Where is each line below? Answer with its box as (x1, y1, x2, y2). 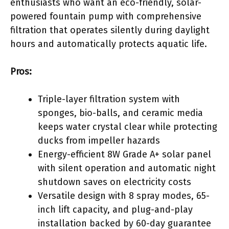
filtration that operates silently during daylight (10, 24, 210, 36)
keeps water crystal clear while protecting (38, 121, 217, 132)
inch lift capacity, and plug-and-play (38, 203, 193, 215)
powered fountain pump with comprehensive (10, 10, 201, 22)
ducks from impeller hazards (38, 134, 160, 146)
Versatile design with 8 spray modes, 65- (38, 190, 210, 201)
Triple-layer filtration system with (38, 93, 180, 105)
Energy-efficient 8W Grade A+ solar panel (38, 148, 211, 160)
